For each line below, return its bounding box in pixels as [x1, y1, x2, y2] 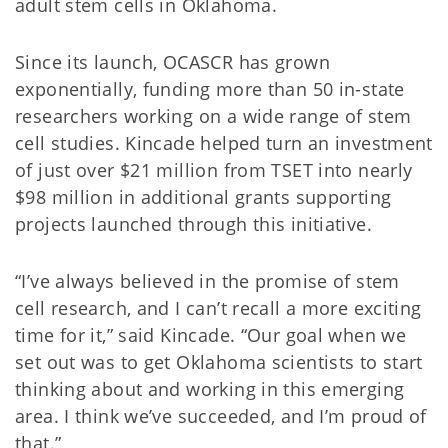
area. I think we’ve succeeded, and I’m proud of [15, 404, 427, 428]
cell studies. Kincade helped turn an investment [15, 131, 433, 155]
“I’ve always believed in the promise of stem [15, 269, 400, 293]
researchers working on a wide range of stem [15, 104, 412, 128]
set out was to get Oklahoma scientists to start [15, 350, 423, 374]
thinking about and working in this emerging [15, 377, 405, 401]
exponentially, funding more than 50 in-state [15, 77, 405, 101]
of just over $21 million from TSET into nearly [15, 158, 413, 182]
